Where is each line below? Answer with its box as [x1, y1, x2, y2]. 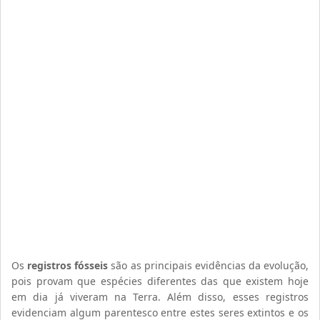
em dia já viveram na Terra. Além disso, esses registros [11, 290, 309, 304]
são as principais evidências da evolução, [108, 259, 309, 272]
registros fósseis [27, 259, 109, 272]
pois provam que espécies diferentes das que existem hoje [11, 274, 309, 288]
